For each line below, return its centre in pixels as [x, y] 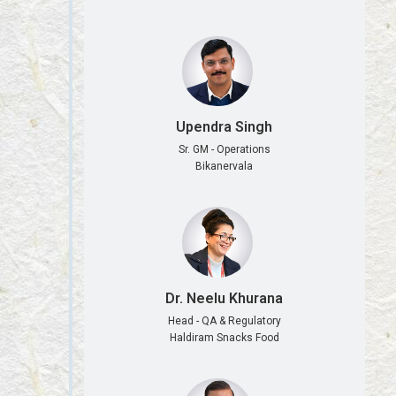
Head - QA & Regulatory [224, 321]
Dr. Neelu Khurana [225, 299]
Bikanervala [225, 167]
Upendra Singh [225, 127]
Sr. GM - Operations [224, 150]
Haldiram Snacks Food [224, 338]
